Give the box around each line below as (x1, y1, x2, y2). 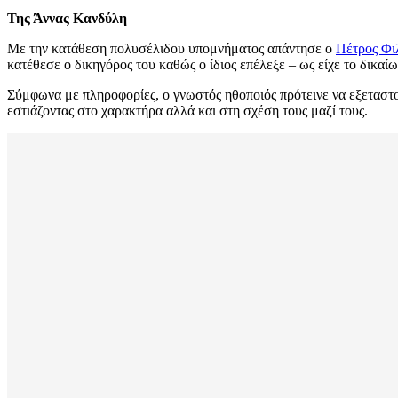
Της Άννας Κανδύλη (7, 11, 127, 27)
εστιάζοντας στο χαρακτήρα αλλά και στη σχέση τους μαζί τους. (7, 103, 368, 119)
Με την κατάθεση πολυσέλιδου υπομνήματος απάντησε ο (7, 41, 336, 57)
